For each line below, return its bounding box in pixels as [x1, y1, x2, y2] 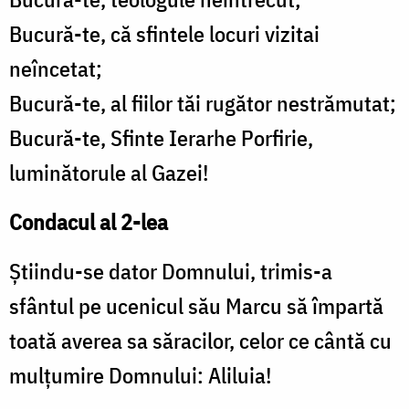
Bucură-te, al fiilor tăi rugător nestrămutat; [9, 89, 396, 119]
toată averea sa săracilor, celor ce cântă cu [9, 326, 392, 356]
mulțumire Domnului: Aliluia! [9, 361, 272, 391]
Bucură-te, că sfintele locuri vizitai [9, 19, 320, 49]
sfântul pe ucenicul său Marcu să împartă [9, 291, 383, 321]
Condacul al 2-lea [9, 207, 168, 237]
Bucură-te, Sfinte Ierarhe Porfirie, [9, 123, 313, 153]
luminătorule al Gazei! [9, 158, 209, 188]
